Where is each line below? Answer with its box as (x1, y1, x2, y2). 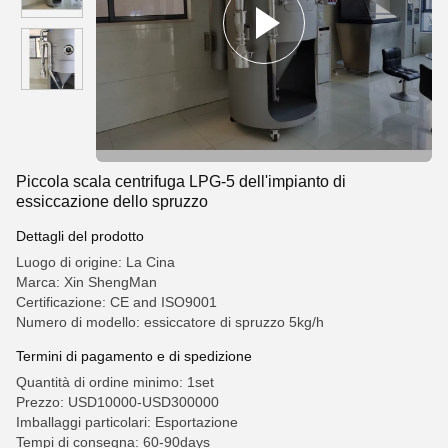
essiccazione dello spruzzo (16, 193, 208, 210)
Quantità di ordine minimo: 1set (16, 374, 214, 390)
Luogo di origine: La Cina (16, 254, 175, 270)
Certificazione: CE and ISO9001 (16, 294, 217, 310)
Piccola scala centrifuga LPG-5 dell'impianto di (16, 173, 346, 190)
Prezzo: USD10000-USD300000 (16, 394, 219, 410)
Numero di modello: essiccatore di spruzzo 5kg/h (16, 314, 324, 330)
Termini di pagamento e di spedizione (16, 348, 252, 364)
